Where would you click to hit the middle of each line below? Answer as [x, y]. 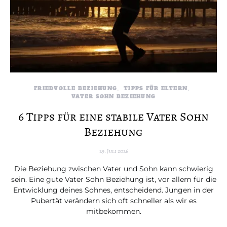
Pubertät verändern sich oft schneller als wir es [113, 201]
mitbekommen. [113, 211]
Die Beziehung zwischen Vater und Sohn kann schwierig [113, 169]
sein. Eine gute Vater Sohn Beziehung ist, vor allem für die [113, 179]
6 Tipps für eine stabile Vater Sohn [113, 117]
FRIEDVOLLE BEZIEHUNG [75, 88]
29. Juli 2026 [113, 151]
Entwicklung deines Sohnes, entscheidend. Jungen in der [113, 190]
